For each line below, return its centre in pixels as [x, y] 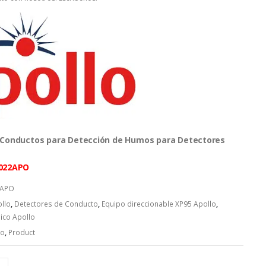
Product [21, 233]
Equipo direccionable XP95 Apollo [159, 204]
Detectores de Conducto [56, 204]
